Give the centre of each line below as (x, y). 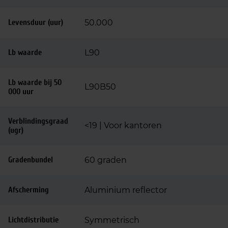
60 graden (106, 160)
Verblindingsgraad (38, 121)
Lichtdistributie (33, 220)
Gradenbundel (31, 160)
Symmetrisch (112, 220)
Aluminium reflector (126, 190)
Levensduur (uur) (36, 22)
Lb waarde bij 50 (35, 82)
